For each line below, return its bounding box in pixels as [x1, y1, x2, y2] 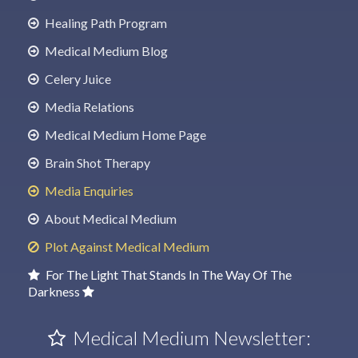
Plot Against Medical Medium [42, 238, 209, 254]
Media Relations [42, 98, 134, 114]
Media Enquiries [42, 182, 133, 198]
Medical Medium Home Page [42, 126, 206, 142]
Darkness [28, 283, 82, 299]
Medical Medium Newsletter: [68, 325, 311, 349]
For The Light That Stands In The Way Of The [43, 266, 292, 282]
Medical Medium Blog [42, 42, 168, 58]
